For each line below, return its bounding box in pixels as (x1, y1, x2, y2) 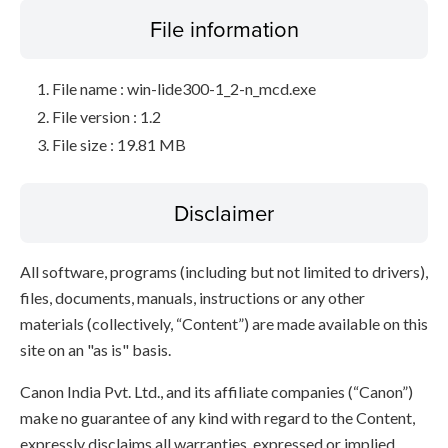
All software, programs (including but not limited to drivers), (20, 262, 428, 281)
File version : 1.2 (52, 107, 161, 126)
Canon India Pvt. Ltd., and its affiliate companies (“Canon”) (20, 382, 413, 401)
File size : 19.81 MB (52, 135, 186, 154)
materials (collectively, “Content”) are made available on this (20, 314, 428, 333)
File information (149, 13, 299, 44)
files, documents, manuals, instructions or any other (20, 288, 365, 307)
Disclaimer (174, 197, 274, 228)
